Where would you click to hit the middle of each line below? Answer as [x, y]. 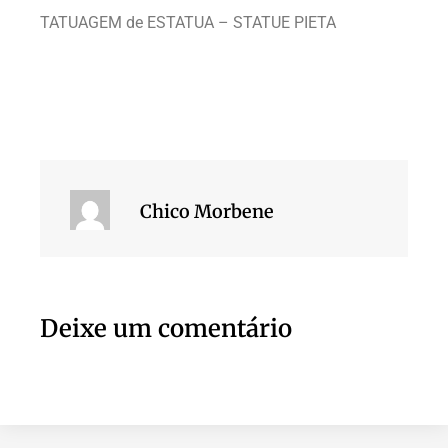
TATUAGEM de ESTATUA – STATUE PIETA [188, 22]
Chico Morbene [207, 211]
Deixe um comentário [166, 328]
